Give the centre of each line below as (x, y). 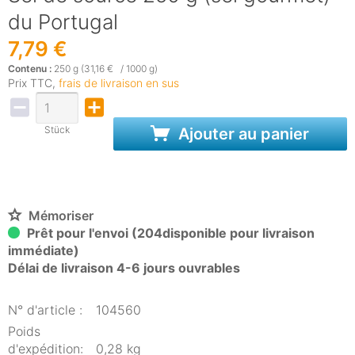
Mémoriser (61, 216)
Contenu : (31, 69)
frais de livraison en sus (119, 83)
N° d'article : (45, 310)
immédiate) (44, 250)
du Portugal (63, 22)
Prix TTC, (33, 83)
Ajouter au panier (242, 134)
